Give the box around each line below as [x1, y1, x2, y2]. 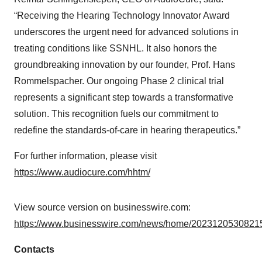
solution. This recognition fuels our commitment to [14, 109, 219, 119]
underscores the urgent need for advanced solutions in [14, 27, 239, 37]
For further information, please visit [14, 151, 157, 161]
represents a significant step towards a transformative [14, 92, 233, 102]
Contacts [14, 244, 54, 254]
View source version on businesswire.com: [14, 202, 191, 212]
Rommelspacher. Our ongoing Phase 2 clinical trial [14, 76, 224, 86]
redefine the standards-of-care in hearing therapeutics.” [14, 125, 240, 135]
